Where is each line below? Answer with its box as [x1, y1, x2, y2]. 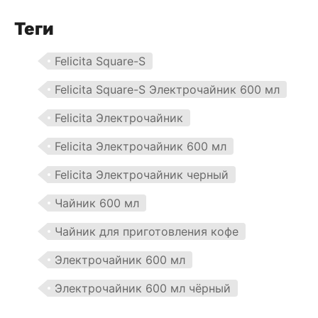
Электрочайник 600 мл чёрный [55, 280, 231, 295]
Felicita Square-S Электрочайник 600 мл [55, 82, 280, 97]
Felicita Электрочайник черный [55, 167, 229, 182]
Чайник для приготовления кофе [55, 224, 238, 238]
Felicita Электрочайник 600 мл [55, 138, 226, 153]
